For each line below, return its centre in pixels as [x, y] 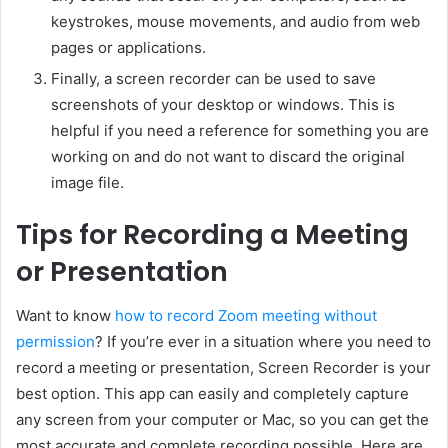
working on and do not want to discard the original [228, 156]
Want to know [65, 316]
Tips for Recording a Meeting [212, 234]
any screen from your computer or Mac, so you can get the [222, 420]
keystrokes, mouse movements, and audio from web [235, 21]
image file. [87, 182]
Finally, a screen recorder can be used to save [213, 78]
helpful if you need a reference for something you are [240, 130]
